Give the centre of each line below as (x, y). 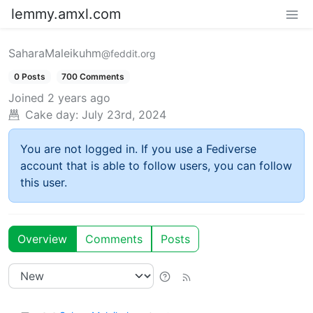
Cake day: (52, 115)
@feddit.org (129, 53)
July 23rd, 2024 (124, 115)
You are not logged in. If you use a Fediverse (138, 149)
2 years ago (79, 98)
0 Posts (29, 77)
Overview (42, 239)
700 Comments (93, 77)
